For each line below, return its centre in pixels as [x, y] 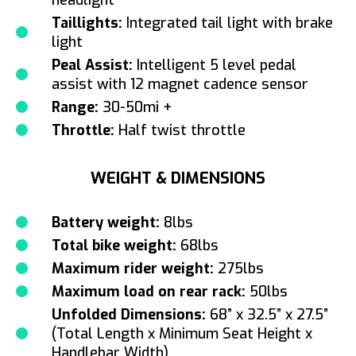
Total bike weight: [114, 245]
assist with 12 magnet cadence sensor [180, 84]
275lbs [239, 268]
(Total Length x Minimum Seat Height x [182, 333]
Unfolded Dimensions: [129, 314]
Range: [75, 107]
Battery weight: [106, 222]
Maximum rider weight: [133, 268]
